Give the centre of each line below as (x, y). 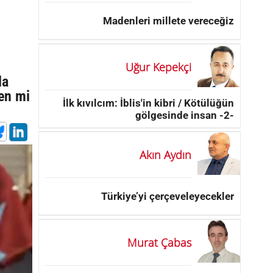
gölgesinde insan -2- (185, 115)
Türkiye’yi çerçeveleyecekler (168, 196)
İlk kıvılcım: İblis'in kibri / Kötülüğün (148, 103)
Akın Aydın (165, 154)
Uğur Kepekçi (158, 67)
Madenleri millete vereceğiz (168, 20)
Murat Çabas (159, 242)
